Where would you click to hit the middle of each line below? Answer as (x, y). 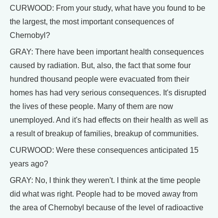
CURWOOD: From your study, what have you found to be (108, 8)
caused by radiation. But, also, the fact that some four (100, 65)
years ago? (29, 164)
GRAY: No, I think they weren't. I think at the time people (105, 180)
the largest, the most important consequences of (92, 22)
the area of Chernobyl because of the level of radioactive (107, 208)
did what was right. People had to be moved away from (104, 194)
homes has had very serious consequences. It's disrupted (108, 93)
